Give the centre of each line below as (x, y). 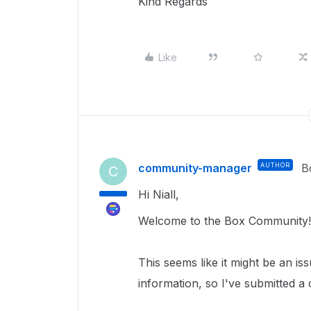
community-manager (195, 168)
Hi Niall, (160, 194)
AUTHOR (275, 165)
